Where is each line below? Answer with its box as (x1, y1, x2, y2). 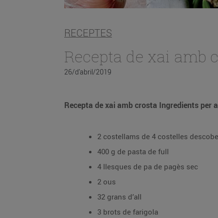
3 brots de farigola (97, 207, 158, 217)
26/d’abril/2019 (64, 67, 111, 76)
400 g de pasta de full (97, 146, 169, 156)
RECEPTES (64, 27, 112, 39)
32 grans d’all (97, 192, 142, 201)
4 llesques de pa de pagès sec (97, 162, 198, 171)
